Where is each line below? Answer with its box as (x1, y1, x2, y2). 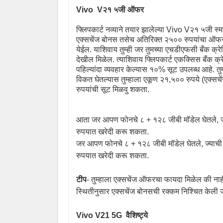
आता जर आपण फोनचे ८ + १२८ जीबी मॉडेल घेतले (76, 115, 217, 124)
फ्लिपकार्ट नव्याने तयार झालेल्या (76, 25, 166, 34)
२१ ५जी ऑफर (103, 5, 144, 14)
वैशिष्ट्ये (126, 211, 148, 220)
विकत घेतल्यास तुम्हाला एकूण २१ (76, 75, 169, 84)
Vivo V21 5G (76, 211, 124, 220)
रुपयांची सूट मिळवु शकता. (76, 85, 149, 94)
